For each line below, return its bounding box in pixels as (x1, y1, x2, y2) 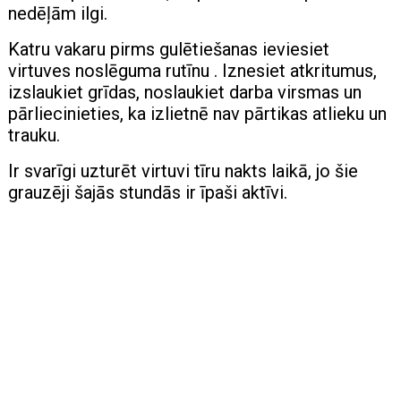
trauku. (8, 124, 61, 146)
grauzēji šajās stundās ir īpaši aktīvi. (8, 181, 288, 203)
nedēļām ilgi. (8, 2, 108, 24)
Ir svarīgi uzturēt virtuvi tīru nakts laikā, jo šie (8, 159, 359, 182)
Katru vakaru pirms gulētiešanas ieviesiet (8, 38, 330, 60)
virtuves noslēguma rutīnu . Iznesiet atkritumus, (8, 59, 378, 81)
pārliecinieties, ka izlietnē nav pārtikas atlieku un (8, 102, 388, 124)
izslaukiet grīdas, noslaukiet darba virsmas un (8, 81, 363, 103)
